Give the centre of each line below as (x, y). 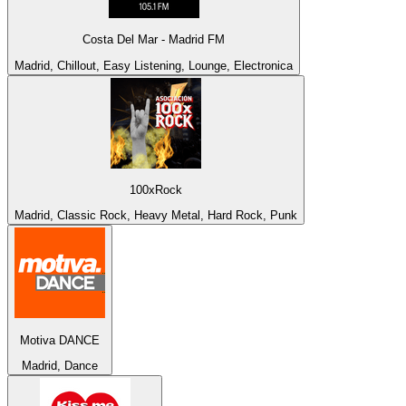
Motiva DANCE (60, 340)
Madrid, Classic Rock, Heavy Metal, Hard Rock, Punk (156, 216)
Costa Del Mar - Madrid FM (154, 40)
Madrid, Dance (60, 365)
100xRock (156, 189)
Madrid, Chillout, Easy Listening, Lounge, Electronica (154, 65)
